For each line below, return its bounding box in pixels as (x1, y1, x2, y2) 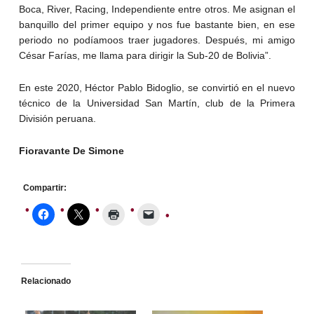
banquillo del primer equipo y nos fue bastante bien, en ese (18, 19, 296, 31)
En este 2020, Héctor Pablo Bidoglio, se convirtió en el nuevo (18, 82, 296, 94)
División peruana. (18, 113, 96, 125)
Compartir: (22, 183, 67, 193)
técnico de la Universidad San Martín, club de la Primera (18, 97, 296, 109)
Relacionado (20, 276, 71, 287)
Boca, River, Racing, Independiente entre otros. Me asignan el (18, 4, 296, 15)
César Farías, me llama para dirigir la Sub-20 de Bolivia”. (18, 50, 271, 62)
